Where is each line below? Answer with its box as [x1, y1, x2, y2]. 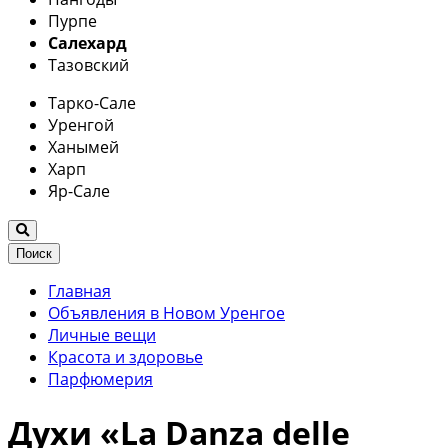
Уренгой [48, 113, 114, 136]
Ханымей [48, 135, 119, 158]
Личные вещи [48, 323, 156, 346]
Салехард [48, 31, 127, 54]
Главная [48, 279, 111, 302]
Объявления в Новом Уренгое [48, 301, 285, 324]
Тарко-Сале [48, 91, 136, 114]
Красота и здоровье [48, 345, 203, 368]
